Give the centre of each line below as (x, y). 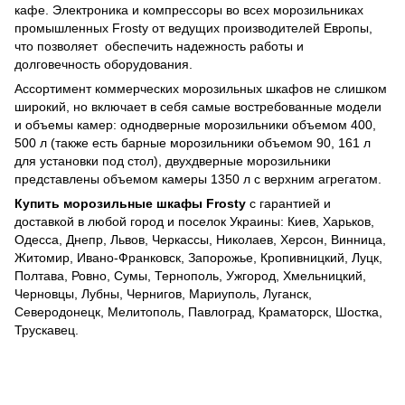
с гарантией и (288, 203)
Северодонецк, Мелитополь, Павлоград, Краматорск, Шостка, (198, 311)
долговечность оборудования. (105, 64)
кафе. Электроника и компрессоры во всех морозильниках (189, 9)
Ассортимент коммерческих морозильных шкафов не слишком (201, 88)
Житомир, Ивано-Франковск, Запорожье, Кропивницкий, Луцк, (198, 257)
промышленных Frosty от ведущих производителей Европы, (193, 28)
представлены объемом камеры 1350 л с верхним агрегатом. (198, 179)
